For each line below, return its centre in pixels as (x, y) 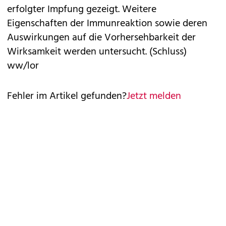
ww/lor (23, 66)
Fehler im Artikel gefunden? (67, 96)
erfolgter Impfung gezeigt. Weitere (82, 10)
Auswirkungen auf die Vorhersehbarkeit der (101, 38)
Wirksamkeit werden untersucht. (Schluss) (97, 52)
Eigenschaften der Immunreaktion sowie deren (107, 24)
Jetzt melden (154, 96)
